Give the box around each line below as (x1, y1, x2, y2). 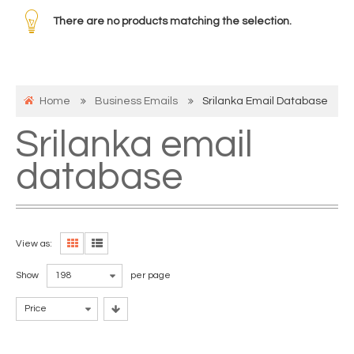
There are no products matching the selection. (53, 16, 292, 27)
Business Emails (95, 96, 178, 107)
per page (130, 270, 171, 281)
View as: (16, 239, 52, 249)
